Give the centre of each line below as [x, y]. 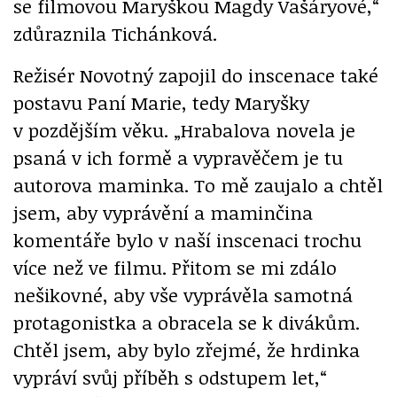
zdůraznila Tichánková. [118, 33]
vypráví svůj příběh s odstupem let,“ [170, 377]
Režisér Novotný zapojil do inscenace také [196, 74]
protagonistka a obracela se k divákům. [187, 322]
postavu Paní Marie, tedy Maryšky [161, 102]
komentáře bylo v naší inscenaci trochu [187, 239]
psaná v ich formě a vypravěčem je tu [178, 157]
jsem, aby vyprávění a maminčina [163, 212]
